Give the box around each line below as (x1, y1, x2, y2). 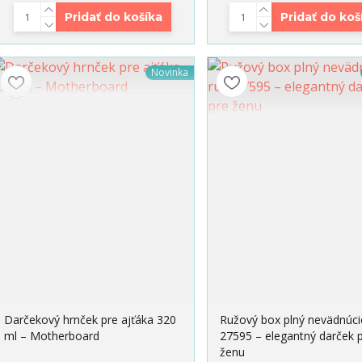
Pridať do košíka (65, 10, 163, 25)
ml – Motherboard (3, 328, 99, 344)
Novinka (150, 65, 188, 80)
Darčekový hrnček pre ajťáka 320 (3, 312, 176, 328)
